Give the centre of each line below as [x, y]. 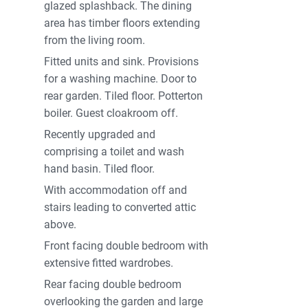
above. [60, 225]
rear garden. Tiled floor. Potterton [124, 96]
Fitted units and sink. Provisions [122, 62]
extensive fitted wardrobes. [109, 263]
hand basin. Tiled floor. [100, 169]
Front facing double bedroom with [126, 246]
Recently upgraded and [100, 135]
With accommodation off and [116, 190]
